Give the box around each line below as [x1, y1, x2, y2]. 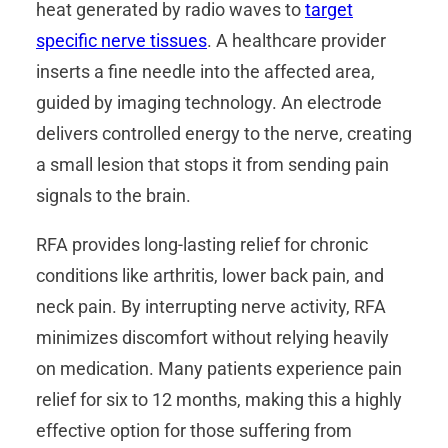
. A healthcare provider [207, 30, 386, 52]
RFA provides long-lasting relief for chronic [36, 234, 368, 256]
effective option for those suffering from [36, 420, 352, 442]
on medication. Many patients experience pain [36, 358, 402, 380]
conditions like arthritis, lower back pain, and [36, 265, 384, 287]
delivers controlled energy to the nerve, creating [36, 123, 412, 145]
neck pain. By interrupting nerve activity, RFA [36, 296, 386, 318]
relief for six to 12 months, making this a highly [36, 389, 402, 411]
